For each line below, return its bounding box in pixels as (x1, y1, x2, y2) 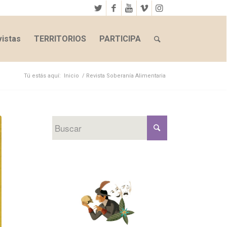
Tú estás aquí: (23, 72, 61, 79)
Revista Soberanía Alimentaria (86, 72, 166, 79)
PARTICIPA (99, 34, 141, 44)
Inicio (63, 72, 79, 79)
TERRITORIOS (33, 34, 86, 44)
